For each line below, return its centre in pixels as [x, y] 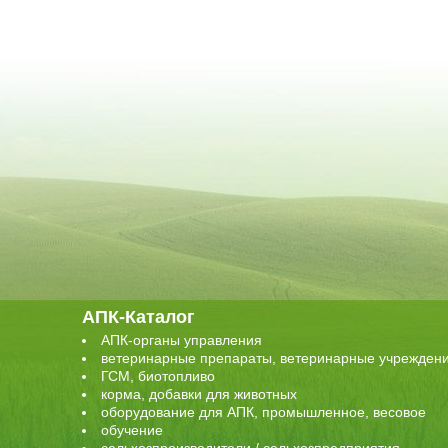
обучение [132, 430]
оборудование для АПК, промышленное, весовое [263, 412]
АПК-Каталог [138, 316]
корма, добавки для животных [199, 394]
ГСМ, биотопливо [158, 376]
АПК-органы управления [181, 340]
